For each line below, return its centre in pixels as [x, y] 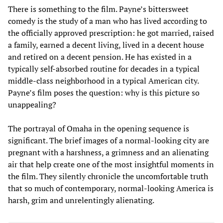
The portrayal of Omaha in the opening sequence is [99, 128]
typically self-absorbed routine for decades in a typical [104, 68]
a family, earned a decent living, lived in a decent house [106, 45]
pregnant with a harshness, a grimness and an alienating [108, 152]
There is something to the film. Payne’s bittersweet [98, 9]
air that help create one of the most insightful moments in [111, 164]
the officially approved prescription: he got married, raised [111, 33]
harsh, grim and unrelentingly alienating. [81, 200]
